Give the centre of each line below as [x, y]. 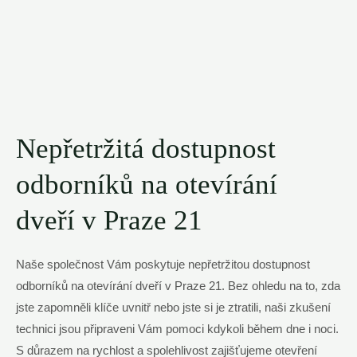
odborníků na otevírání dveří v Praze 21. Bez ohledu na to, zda [178, 286]
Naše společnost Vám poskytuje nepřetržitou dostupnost [163, 264]
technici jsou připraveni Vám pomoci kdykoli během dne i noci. [177, 329]
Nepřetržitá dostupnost [146, 148]
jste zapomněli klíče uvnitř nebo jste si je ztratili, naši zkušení [173, 307]
